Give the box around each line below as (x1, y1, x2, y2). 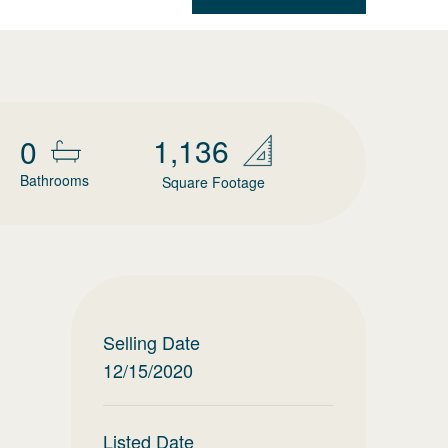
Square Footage (161, 172, 265, 192)
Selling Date (103, 329, 200, 355)
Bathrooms (20, 170, 89, 190)
